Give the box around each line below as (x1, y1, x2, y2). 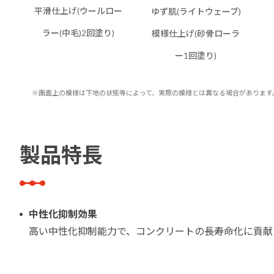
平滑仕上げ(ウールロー (34, 6, 122, 17)
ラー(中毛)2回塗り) (42, 28, 114, 39)
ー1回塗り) (175, 50, 217, 61)
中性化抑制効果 (29, 207, 97, 220)
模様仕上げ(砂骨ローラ (152, 28, 240, 39)
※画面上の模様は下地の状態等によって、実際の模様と (32, 88, 199, 97)
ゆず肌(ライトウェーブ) (150, 6, 241, 17)
